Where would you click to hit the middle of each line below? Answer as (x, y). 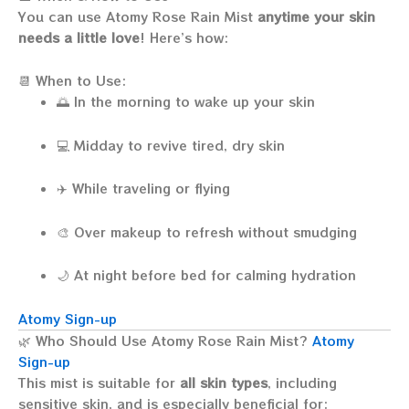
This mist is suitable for (99, 382)
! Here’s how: (184, 37)
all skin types (224, 382)
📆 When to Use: (72, 80)
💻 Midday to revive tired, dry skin (171, 145)
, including (302, 382)
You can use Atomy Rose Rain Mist (138, 16)
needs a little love (79, 37)
